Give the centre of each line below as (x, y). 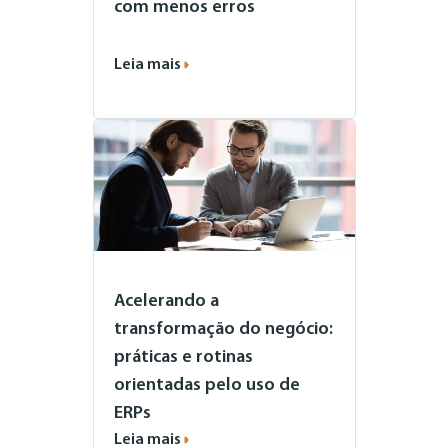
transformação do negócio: (223, 329)
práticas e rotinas (183, 357)
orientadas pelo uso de (206, 385)
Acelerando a (166, 301)
